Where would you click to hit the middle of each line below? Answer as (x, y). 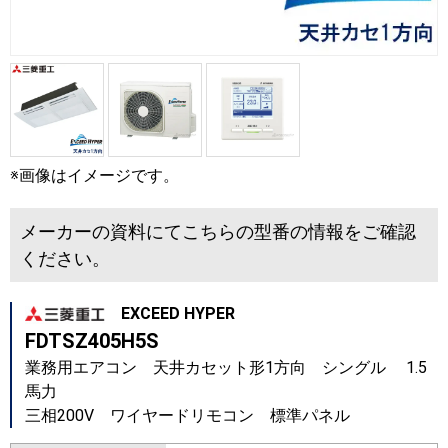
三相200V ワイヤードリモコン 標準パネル (187, 416)
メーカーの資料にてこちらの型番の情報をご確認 (218, 232)
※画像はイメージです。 (94, 176)
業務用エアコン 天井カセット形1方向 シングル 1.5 (225, 368)
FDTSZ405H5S (91, 341)
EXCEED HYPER (169, 314)
